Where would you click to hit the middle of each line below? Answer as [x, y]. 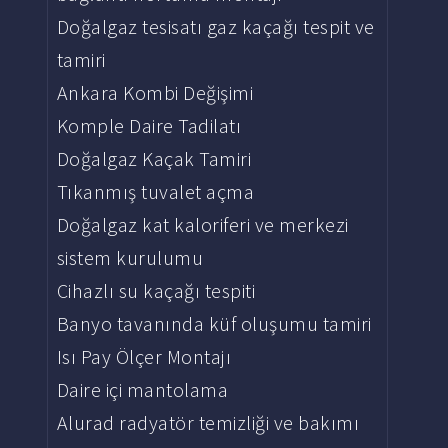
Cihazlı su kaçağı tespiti [156, 290]
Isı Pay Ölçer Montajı [144, 356]
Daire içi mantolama [142, 389]
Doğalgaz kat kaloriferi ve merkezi [202, 224]
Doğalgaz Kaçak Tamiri [154, 158]
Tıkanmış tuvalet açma [155, 191]
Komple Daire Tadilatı [149, 125]
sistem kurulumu [130, 257]
